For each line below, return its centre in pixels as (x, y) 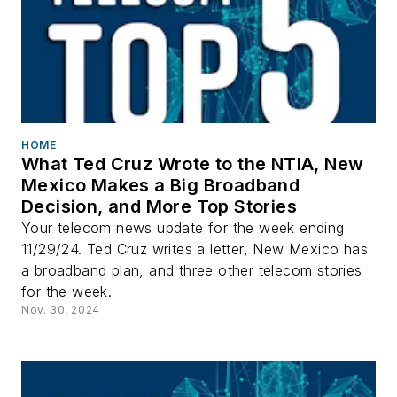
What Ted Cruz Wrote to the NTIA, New (193, 163)
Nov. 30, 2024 (61, 309)
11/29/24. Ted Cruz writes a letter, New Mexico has (195, 249)
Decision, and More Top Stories (159, 206)
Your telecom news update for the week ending (183, 227)
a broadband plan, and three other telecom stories (192, 270)
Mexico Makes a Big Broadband (161, 185)
